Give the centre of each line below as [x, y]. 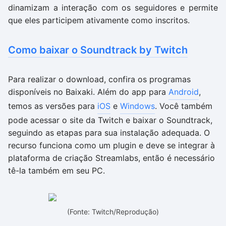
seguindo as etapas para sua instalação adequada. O [109, 133]
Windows [137, 106]
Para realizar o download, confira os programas [99, 79]
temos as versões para [53, 106]
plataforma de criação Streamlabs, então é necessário [111, 158]
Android [184, 92]
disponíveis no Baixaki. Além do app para [88, 92]
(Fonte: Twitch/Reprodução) [113, 212]
